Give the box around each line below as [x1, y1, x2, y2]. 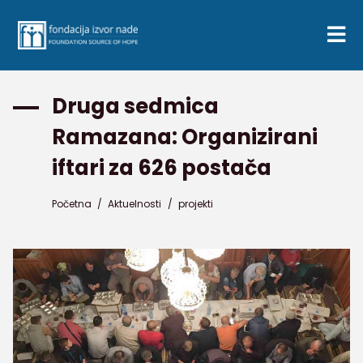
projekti [177, 196, 213, 211]
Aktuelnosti [108, 196, 162, 211]
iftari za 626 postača [52, 153, 271, 182]
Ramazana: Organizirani [52, 122, 318, 152]
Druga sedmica [52, 92, 219, 121]
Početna [52, 196, 92, 211]
